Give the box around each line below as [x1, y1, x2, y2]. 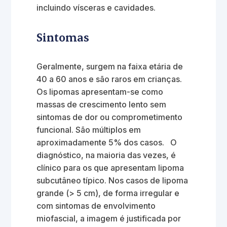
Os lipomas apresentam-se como [36, 87, 164, 97]
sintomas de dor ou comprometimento [36, 112, 183, 122]
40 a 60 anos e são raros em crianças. [36, 74, 182, 84]
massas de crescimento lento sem [36, 99, 167, 109]
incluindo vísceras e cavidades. [36, 3, 160, 13]
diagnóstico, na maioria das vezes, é [36, 150, 176, 160]
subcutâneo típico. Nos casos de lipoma [36, 175, 188, 185]
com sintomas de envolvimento [36, 201, 156, 211]
